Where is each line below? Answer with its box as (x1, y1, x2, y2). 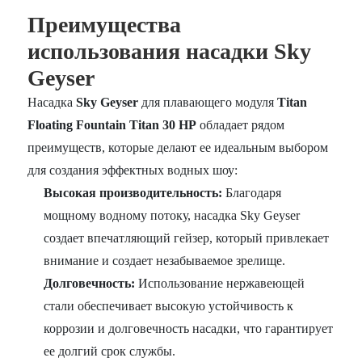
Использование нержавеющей (135, 276, 305, 290)
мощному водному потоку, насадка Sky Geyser (44, 208, 301, 222)
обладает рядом (196, 117, 285, 132)
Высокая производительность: (44, 185, 223, 200)
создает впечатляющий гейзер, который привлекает (44, 230, 330, 245)
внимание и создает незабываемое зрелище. (44, 253, 286, 267)
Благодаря (222, 185, 282, 200)
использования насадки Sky (27, 38, 312, 64)
